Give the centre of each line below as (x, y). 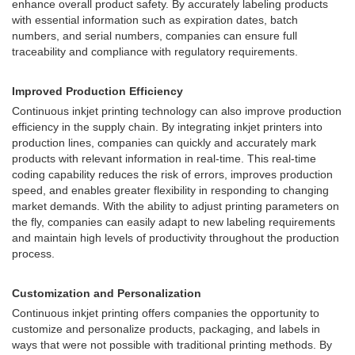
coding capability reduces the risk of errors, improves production (172, 174)
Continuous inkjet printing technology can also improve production (177, 111)
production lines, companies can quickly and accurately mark (164, 143)
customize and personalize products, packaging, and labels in (166, 329)
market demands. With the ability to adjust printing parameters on (176, 206)
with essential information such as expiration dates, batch (155, 20)
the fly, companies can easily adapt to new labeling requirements (174, 222)
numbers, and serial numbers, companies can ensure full (155, 36)
